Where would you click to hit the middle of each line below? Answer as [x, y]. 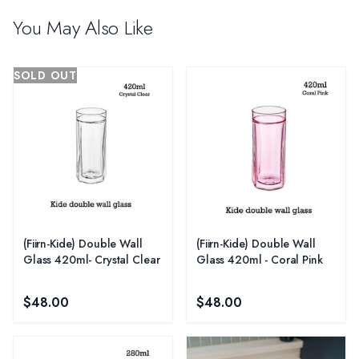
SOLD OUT [45, 75]
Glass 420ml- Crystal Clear [92, 259]
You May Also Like [83, 27]
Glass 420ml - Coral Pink [260, 259]
